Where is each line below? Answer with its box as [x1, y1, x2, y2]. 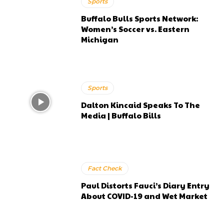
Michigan [81, 34, 119, 45]
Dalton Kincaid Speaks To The [81, 99, 200, 110]
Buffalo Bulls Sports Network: [81, 13, 198, 24]
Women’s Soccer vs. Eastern [81, 23, 190, 34]
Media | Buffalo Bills [81, 109, 161, 120]
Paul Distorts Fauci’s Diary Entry [81, 180, 210, 191]
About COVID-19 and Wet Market [81, 190, 208, 201]
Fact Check [87, 164, 122, 172]
